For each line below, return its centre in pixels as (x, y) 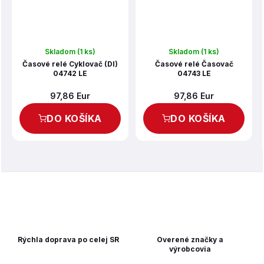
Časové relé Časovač (194, 64)
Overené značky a (190, 240)
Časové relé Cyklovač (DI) (70, 64)
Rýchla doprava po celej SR (68, 240)
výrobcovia (190, 249)
